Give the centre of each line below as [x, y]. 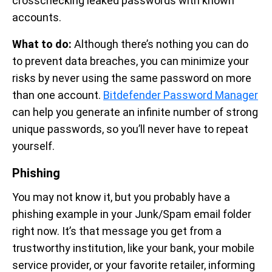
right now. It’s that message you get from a [117, 231]
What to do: [42, 44]
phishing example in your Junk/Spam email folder [132, 214]
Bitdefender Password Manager [181, 95]
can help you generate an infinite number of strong [135, 112]
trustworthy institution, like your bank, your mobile [133, 248]
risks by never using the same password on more [132, 78]
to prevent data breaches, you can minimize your [131, 61]
